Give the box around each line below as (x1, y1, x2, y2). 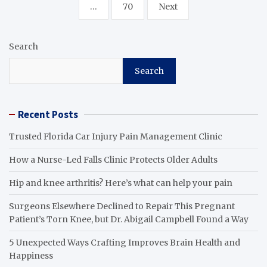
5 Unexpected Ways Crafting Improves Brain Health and (9, 237, 240, 248)
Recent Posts (18, 107, 78, 121)
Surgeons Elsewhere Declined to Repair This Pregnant (9, 200, 235, 212)
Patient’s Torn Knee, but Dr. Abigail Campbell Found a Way (9, 213, 249, 225)
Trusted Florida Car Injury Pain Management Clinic (9, 131, 222, 142)
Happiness (9, 250, 53, 261)
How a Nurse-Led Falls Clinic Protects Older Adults (9, 154, 218, 165)
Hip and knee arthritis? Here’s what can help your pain (9, 177, 232, 188)
